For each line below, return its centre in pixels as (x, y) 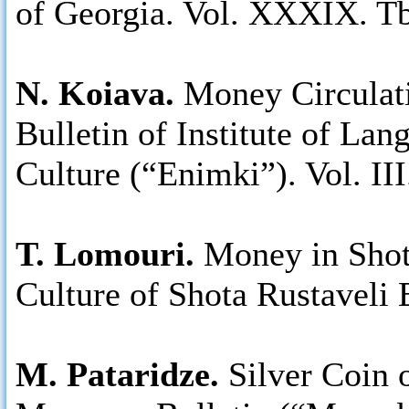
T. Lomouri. (110, 254)
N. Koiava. (100, 93)
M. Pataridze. (117, 374)
